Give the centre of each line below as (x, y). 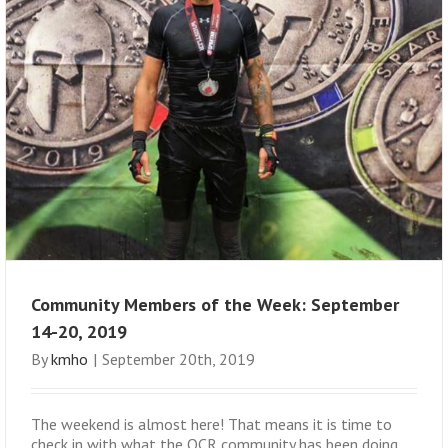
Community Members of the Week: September (215, 305)
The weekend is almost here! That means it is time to (211, 424)
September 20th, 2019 (178, 359)
